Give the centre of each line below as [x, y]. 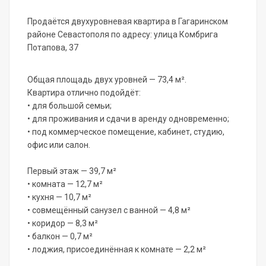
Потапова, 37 [53, 48]
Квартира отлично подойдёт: [84, 93]
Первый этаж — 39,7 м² [72, 171]
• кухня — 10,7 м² [59, 197]
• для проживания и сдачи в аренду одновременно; [128, 119]
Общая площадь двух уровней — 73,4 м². [107, 80]
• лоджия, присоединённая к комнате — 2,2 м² [117, 250]
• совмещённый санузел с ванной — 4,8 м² [109, 210]
